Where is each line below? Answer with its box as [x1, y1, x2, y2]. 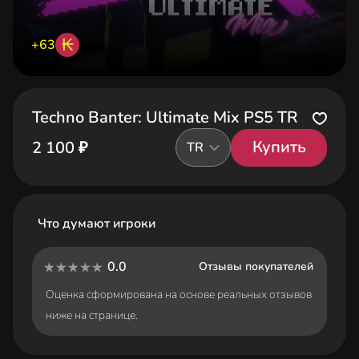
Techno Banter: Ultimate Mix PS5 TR [32, 107, 298, 128]
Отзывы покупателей [199, 259, 313, 274]
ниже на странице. [46, 308, 138, 323]
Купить [252, 136, 306, 158]
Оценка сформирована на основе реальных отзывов [46, 287, 312, 302]
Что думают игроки [38, 215, 156, 232]
